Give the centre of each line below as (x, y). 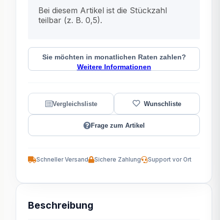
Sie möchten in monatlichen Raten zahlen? (114, 57)
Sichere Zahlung (118, 160)
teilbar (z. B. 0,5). (70, 20)
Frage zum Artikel (118, 125)
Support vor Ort (170, 160)
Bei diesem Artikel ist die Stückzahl (103, 10)
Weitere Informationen (114, 67)
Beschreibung (61, 205)
